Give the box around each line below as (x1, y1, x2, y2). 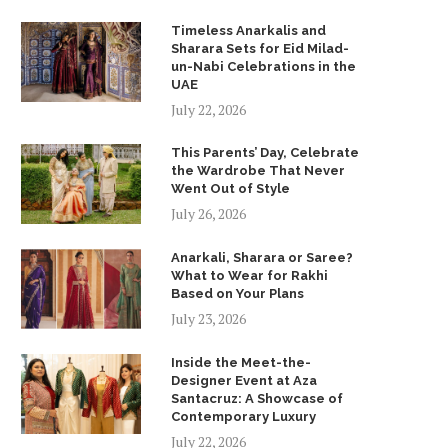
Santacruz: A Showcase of (171, 391, 343, 406)
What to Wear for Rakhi (171, 268, 328, 283)
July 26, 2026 (171, 204, 246, 223)
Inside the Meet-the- (171, 355, 311, 370)
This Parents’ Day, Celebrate (171, 145, 359, 160)
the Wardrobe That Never (171, 163, 345, 178)
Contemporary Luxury (171, 409, 316, 424)
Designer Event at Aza (171, 373, 317, 388)
